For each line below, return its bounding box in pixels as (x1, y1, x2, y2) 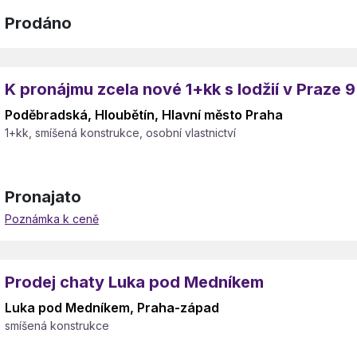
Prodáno (5, 14, 72, 33)
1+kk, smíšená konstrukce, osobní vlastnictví (5, 126, 236, 139)
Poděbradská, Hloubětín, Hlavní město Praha (5, 107, 283, 123)
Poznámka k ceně (5, 212, 99, 226)
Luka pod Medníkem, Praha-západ (5, 300, 219, 316)
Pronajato (5, 187, 81, 206)
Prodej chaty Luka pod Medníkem (5, 273, 264, 292)
